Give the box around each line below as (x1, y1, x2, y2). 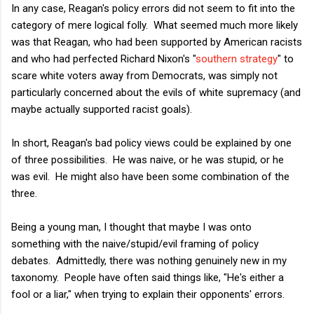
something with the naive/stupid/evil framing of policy (11, 237, 259, 250)
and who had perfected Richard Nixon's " (11, 52, 196, 65)
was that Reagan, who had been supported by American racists (11, 35, 302, 48)
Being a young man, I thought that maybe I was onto (11, 220, 252, 233)
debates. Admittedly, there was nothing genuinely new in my (11, 254, 287, 267)
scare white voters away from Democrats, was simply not (11, 69, 278, 82)
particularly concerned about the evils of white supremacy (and (11, 86, 301, 99)
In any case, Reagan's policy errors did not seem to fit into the (11, 1, 295, 15)
